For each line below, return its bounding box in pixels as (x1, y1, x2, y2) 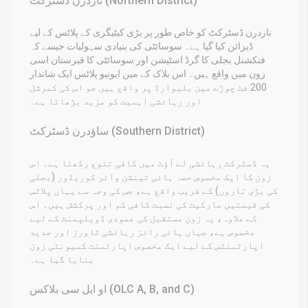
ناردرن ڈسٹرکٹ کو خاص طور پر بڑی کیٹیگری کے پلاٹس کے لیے (30, 26, 272, 38)
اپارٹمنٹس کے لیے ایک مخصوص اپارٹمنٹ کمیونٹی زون (30, 239, 264, 251)
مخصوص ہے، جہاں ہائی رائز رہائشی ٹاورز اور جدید (30, 225, 255, 237)
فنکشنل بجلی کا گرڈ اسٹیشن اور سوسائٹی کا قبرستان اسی (30, 54, 265, 65)
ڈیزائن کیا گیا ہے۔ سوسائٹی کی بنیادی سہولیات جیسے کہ (30, 40, 253, 52)
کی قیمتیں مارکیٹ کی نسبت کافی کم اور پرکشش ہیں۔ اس (30, 198, 270, 210)
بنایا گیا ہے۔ (30, 253, 94, 265)
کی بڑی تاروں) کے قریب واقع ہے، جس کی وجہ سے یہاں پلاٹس (30, 184, 278, 196)
